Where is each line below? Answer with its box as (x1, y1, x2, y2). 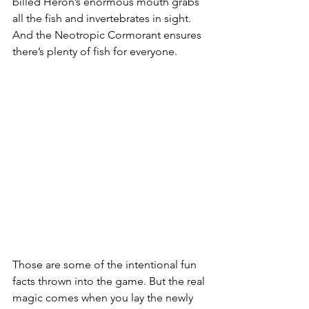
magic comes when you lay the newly (12, 290, 196, 304)
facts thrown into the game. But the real (12, 274, 208, 288)
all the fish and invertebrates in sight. (12, 11, 194, 25)
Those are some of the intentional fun (12, 257, 199, 271)
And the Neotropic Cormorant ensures (12, 28, 204, 41)
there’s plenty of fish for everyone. (12, 44, 177, 58)
